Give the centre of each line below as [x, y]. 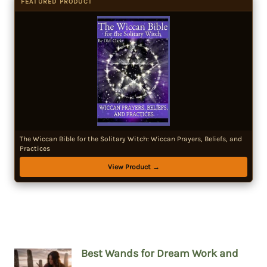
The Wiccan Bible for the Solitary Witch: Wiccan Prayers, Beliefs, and [131, 139]
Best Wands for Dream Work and [159, 253]
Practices [35, 148]
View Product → [133, 167]
